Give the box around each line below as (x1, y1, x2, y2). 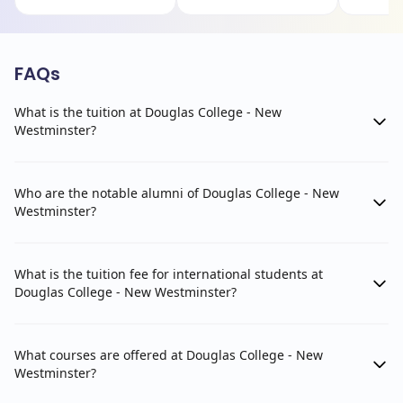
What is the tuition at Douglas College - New (14, 103, 282, 121)
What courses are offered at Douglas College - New (14, 346, 323, 363)
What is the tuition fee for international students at (14, 265, 323, 282)
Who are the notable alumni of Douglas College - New (14, 184, 339, 201)
